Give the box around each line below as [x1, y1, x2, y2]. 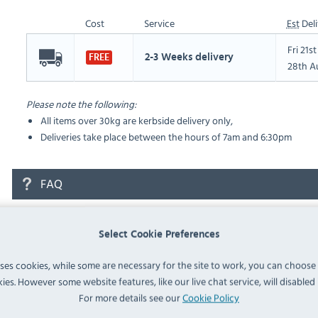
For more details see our [79, 290, 182, 305]
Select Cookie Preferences [99, 229, 219, 240]
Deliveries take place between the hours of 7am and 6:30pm [40, 129, 292, 145]
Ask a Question [40, 249, 104, 265]
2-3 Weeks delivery [144, 52, 234, 63]
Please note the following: [26, 97, 136, 112]
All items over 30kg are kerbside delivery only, [40, 113, 233, 128]
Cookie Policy [182, 290, 239, 305]
